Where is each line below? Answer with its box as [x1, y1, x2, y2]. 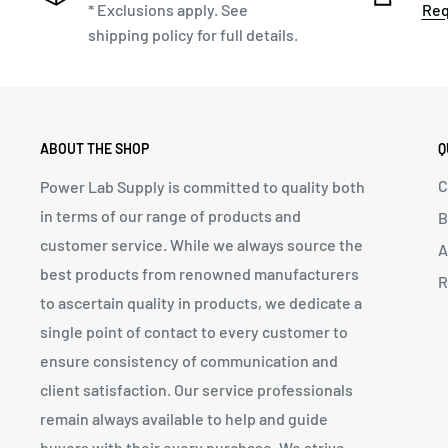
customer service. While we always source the [40, 234, 363, 254]
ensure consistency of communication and [40, 350, 338, 370]
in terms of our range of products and [40, 205, 301, 225]
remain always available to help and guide [40, 408, 328, 428]
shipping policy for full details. [88, 24, 298, 44]
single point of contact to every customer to [40, 321, 348, 341]
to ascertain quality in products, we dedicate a [40, 292, 362, 312]
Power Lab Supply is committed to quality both [40, 176, 365, 196]
